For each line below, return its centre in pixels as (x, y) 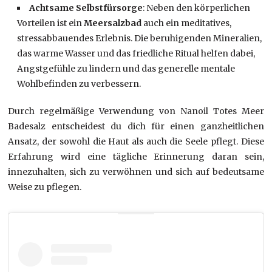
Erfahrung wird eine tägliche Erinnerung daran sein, (136, 157)
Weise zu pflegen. (45, 187)
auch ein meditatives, (187, 23)
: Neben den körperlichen (197, 8)
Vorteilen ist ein (51, 23)
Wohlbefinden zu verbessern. (79, 84)
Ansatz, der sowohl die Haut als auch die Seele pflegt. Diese (136, 142)
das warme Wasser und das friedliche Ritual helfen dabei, (136, 54)
